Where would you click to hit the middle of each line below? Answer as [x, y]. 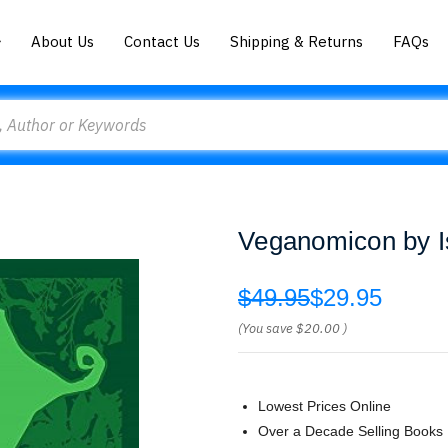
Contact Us [162, 41]
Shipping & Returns [297, 41]
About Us [63, 41]
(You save [265, 328]
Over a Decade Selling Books [350, 431]
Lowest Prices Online [324, 406]
